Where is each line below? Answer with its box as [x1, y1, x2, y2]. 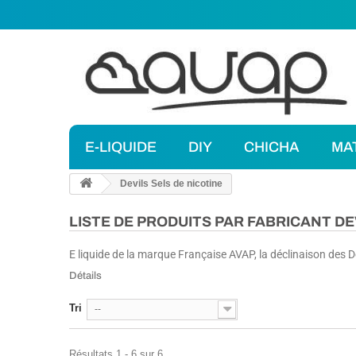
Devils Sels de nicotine [118, 178, 222, 190]
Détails [69, 270, 102, 282]
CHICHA [244, 139, 300, 156]
